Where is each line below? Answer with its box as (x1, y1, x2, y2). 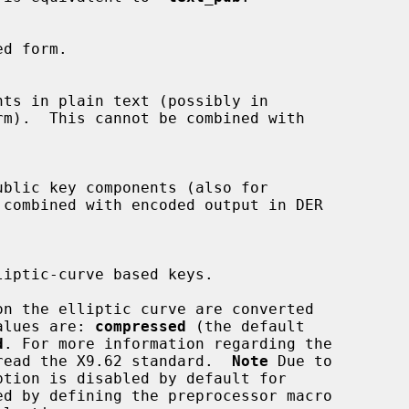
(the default (186, 317, 305, 335)
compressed (95, 317, 186, 335)
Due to (268, 351, 332, 370)
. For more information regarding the (4, 334, 332, 352)
